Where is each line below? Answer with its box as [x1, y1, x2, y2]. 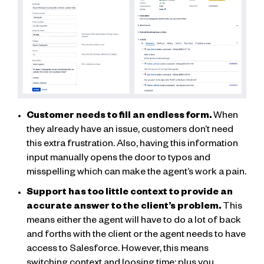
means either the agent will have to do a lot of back [27, 216, 241, 227]
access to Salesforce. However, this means [27, 245, 209, 256]
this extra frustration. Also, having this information [27, 140, 238, 151]
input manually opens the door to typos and [27, 154, 210, 165]
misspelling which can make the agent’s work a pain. [27, 168, 246, 179]
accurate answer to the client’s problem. [27, 202, 221, 213]
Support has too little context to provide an [27, 188, 233, 199]
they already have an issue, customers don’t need [27, 126, 233, 137]
